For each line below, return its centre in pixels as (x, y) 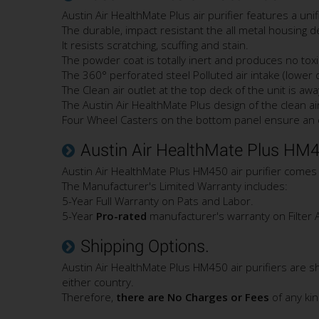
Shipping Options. (145, 247)
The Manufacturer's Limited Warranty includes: (175, 186)
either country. (98, 282)
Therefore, (89, 297)
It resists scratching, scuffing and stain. (155, 45)
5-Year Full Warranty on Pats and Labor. (158, 201)
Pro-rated (121, 216)
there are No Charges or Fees (193, 297)
